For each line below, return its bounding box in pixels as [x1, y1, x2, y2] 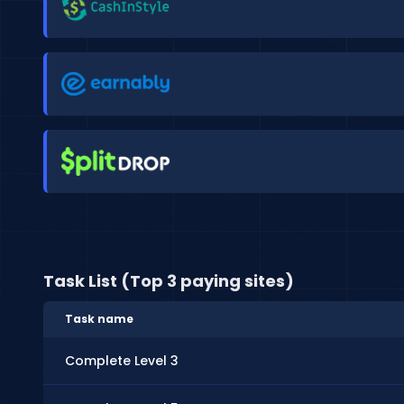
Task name [65, 311, 133, 326]
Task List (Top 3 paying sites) [43, 270, 294, 292]
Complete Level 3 [65, 352, 179, 370]
